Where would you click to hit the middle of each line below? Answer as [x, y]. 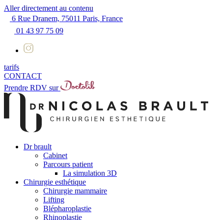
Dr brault [38, 147]
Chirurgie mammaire [75, 191]
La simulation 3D [90, 173]
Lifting [54, 200]
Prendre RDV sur [31, 88]
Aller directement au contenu [49, 8]
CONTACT [23, 76]
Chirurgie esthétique [55, 182]
